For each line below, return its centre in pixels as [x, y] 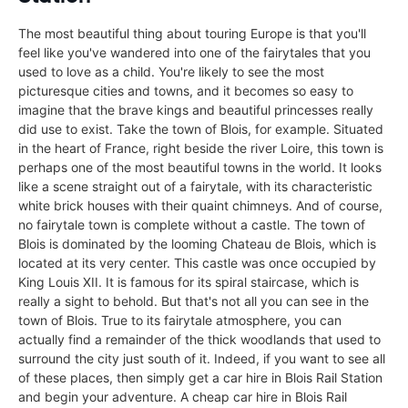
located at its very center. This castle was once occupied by [197, 262]
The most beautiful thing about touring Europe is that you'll [192, 33]
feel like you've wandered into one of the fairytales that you [194, 52]
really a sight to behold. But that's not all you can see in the [194, 301]
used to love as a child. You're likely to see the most [171, 71]
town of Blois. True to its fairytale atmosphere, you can [180, 320]
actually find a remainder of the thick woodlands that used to [199, 339]
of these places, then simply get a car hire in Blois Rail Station [200, 377]
